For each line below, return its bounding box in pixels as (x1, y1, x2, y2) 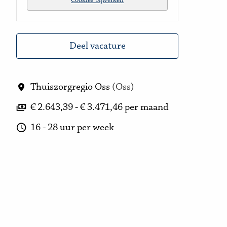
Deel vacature (69, 41, 126, 51)
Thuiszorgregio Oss (30, 82, 110, 92)
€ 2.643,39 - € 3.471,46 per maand (30, 102, 168, 112)
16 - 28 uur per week (30, 123, 114, 133)
